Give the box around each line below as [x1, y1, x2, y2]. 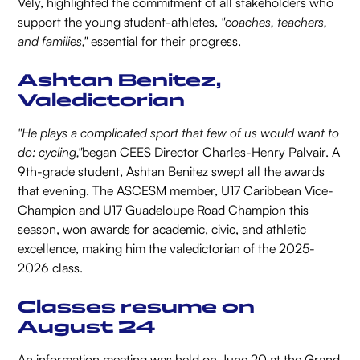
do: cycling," [18, 144, 83, 161]
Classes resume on [18, 296, 256, 318]
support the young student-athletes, [18, 14, 222, 31]
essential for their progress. [88, 33, 242, 50]
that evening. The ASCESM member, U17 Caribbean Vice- [18, 182, 334, 199]
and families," [18, 33, 88, 50]
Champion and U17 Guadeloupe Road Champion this [18, 202, 309, 219]
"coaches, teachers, [221, 14, 328, 31]
